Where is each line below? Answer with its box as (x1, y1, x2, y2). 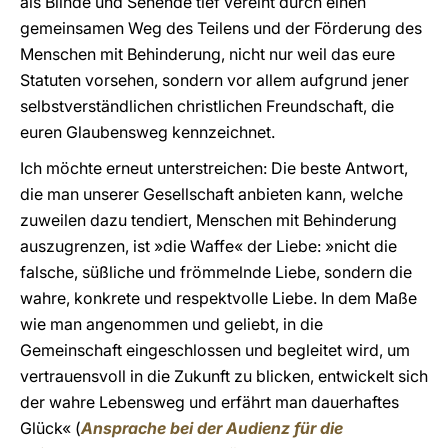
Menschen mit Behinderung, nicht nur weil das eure (20, 44, 395, 64)
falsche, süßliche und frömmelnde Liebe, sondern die (20, 262, 412, 282)
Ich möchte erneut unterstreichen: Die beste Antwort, (20, 158, 408, 178)
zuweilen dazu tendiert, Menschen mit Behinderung (20, 210, 397, 230)
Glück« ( (20, 418, 81, 438)
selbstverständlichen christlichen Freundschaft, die (20, 96, 394, 116)
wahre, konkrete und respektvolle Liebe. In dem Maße (20, 288, 417, 308)
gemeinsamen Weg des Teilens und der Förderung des (20, 18, 422, 38)
